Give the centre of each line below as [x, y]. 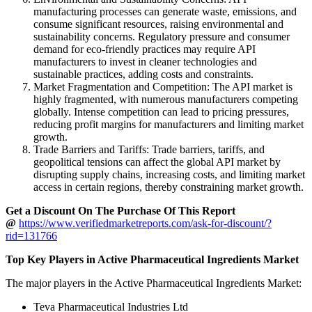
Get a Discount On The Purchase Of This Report [120, 211]
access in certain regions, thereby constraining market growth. [169, 187]
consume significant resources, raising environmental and [158, 24]
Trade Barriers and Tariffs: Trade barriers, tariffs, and [149, 150]
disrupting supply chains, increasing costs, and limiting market [169, 175]
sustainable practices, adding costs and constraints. [143, 75]
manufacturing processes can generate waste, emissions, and [165, 12]
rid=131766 [31, 236]
